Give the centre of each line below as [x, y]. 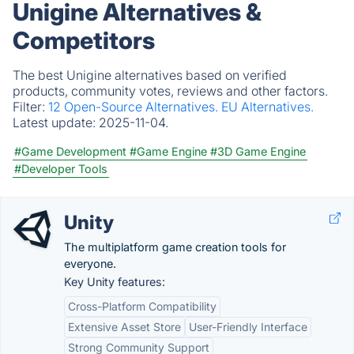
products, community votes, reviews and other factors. [170, 91]
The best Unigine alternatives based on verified [150, 75]
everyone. [90, 264]
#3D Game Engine [258, 151]
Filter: [30, 107]
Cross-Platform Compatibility [142, 306]
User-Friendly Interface [248, 327]
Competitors [84, 40]
